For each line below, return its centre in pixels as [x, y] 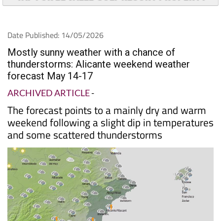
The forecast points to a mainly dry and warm [107, 110]
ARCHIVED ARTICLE [49, 92]
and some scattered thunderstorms [85, 134]
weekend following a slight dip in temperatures [110, 122]
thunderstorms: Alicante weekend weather [99, 64]
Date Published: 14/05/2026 [55, 35]
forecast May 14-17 [50, 76]
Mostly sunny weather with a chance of [91, 52]
